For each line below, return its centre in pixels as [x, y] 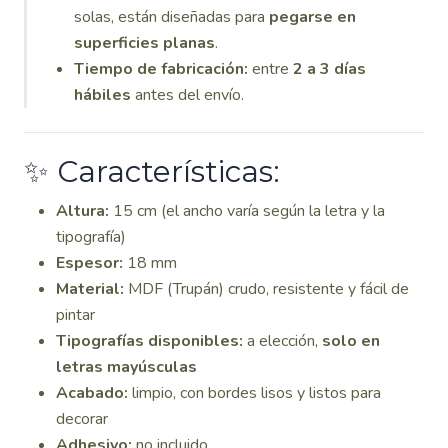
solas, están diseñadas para [171, 17]
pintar [75, 315]
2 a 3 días [329, 69]
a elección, [282, 341]
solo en [351, 341]
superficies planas [144, 43]
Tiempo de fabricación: [161, 69]
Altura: [82, 211]
